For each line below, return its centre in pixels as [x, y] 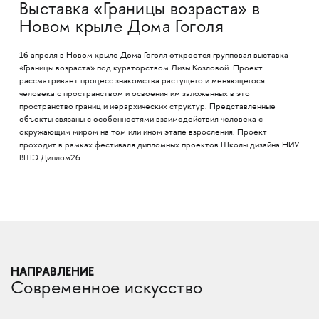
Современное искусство [107, 289]
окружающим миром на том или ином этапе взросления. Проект [143, 132]
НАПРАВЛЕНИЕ [52, 271]
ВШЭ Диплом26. [51, 158]
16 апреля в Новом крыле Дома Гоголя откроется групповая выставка [153, 56]
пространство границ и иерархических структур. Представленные [147, 107]
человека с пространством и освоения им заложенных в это [134, 94]
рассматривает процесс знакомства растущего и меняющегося [142, 81]
